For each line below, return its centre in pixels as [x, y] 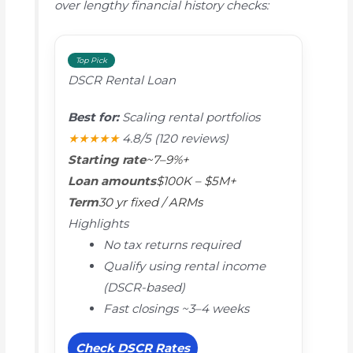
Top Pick [91, 61]
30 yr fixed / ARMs [150, 203]
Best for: [93, 117]
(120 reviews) [191, 139]
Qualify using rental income [184, 266]
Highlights [98, 224]
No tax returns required [171, 245]
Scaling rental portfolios [189, 117]
